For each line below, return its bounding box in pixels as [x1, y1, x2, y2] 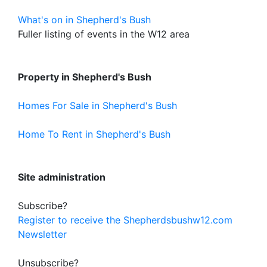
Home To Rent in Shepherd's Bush [18, 128, 170, 140]
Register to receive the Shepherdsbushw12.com [18, 214, 232, 226]
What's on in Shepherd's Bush [18, 14, 151, 26]
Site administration [18, 171, 105, 183]
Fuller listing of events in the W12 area [18, 28, 190, 40]
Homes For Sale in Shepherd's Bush [18, 100, 177, 111]
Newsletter [18, 228, 67, 240]
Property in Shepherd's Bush [18, 71, 151, 83]
